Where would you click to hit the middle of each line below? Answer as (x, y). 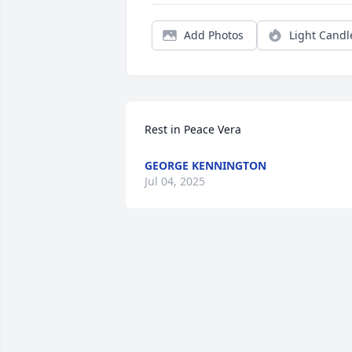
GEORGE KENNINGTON (205, 165)
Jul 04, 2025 (175, 181)
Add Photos (214, 35)
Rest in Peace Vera (193, 129)
